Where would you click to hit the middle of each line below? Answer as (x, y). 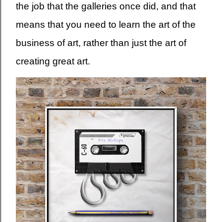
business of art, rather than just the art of (101, 43)
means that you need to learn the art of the (106, 24)
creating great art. (53, 61)
